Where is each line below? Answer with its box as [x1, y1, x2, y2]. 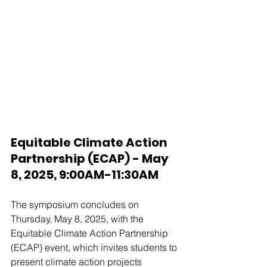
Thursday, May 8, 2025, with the [11, 212, 146, 225]
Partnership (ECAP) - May [11, 150, 171, 167]
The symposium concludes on [11, 198, 141, 210]
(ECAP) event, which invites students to [11, 241, 179, 253]
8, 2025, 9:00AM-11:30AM [11, 166, 159, 183]
